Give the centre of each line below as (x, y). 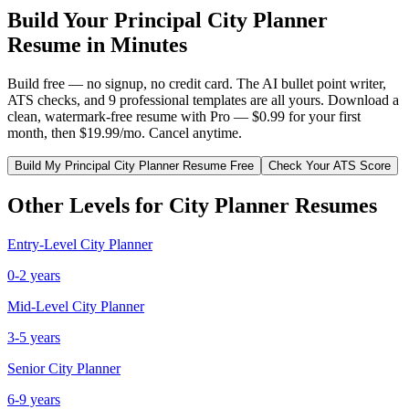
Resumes (333, 205)
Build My (40, 165)
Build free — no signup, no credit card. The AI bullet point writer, (197, 83)
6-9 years (34, 399)
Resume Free (216, 165)
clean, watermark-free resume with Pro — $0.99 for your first (184, 116)
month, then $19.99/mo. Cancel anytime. (125, 132)
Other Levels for (88, 205)
